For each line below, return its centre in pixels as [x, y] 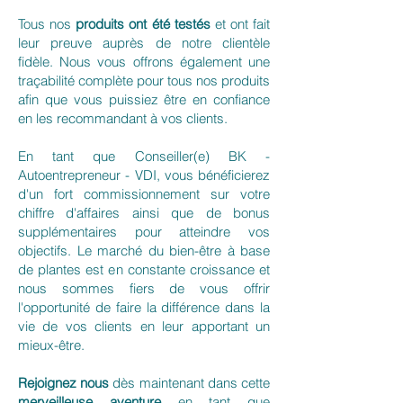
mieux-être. [51, 345]
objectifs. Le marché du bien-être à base [144, 250]
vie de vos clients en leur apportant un [144, 326]
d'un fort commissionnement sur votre [144, 193]
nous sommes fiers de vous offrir [144, 288]
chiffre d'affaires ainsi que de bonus [144, 212]
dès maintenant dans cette [190, 382]
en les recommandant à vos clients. [123, 118]
